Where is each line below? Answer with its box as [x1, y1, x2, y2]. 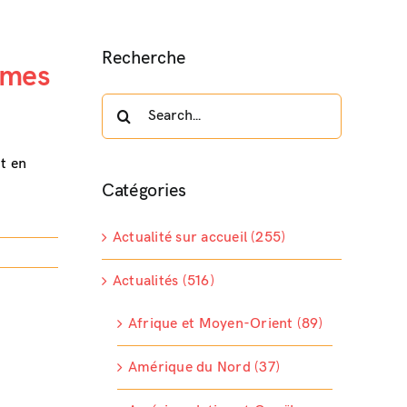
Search [100, 95, 147, 114]
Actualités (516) [112, 273, 214, 291]
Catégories [101, 179, 186, 202]
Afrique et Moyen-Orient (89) [127, 315, 323, 333]
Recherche [101, 47, 186, 70]
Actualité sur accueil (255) [112, 229, 286, 247]
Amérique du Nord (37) [127, 359, 280, 377]
